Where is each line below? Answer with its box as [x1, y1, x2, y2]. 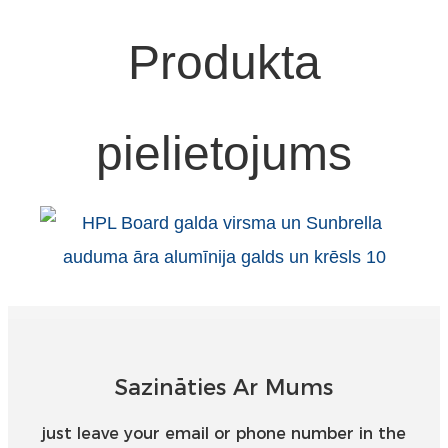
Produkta [127, 36, 321, 90]
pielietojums [96, 127, 352, 181]
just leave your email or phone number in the [42, 423, 406, 443]
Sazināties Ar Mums [115, 373, 333, 401]
